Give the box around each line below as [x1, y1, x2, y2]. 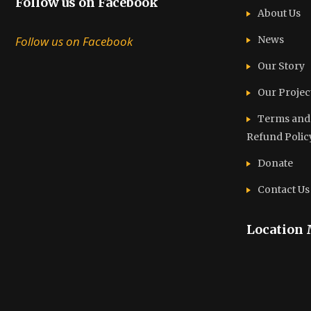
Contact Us [257, 183, 310, 196]
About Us [257, 7, 301, 19]
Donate [257, 157, 293, 169]
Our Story [257, 60, 305, 72]
